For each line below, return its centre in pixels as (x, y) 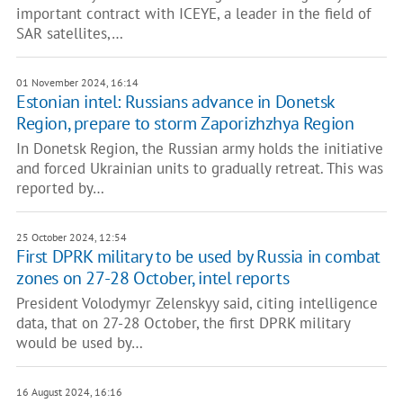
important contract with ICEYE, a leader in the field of (193, 13)
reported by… (60, 188)
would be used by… (79, 343)
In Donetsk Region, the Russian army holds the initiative (199, 148)
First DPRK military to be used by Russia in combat (198, 256)
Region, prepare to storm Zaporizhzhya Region (185, 123)
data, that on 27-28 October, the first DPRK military (183, 323)
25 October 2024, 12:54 (71, 237)
